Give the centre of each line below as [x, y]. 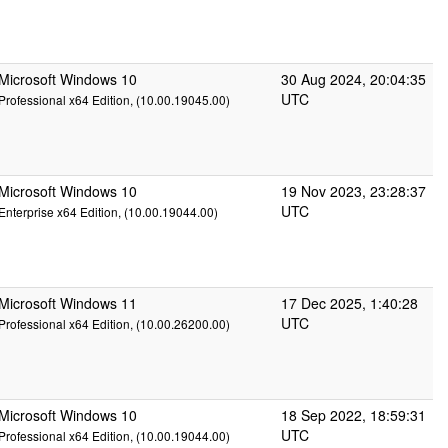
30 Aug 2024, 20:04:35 [353, 79]
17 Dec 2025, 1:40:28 [349, 303]
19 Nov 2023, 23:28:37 [353, 191]
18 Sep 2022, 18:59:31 [353, 415]
